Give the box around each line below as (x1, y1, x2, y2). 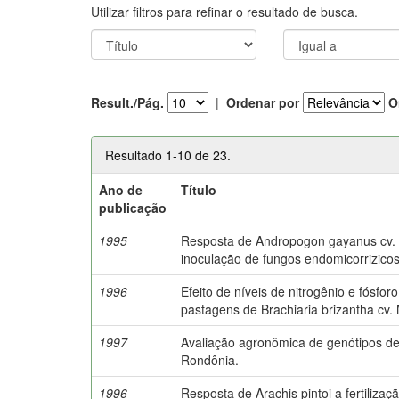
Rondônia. (181, 350, 240, 369)
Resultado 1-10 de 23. (105, 145, 231, 164)
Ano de (99, 180, 143, 199)
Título (181, 180, 217, 199)
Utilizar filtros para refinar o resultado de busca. (91, 2, 358, 20)
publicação (99, 198, 167, 216)
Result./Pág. (91, 94, 164, 111)
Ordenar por (226, 94, 299, 111)
